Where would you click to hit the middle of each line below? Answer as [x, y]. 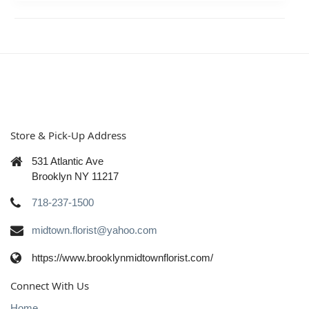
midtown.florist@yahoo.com [94, 230]
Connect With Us [50, 285]
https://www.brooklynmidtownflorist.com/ [122, 258]
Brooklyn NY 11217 [75, 177]
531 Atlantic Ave [68, 161]
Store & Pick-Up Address [68, 135]
